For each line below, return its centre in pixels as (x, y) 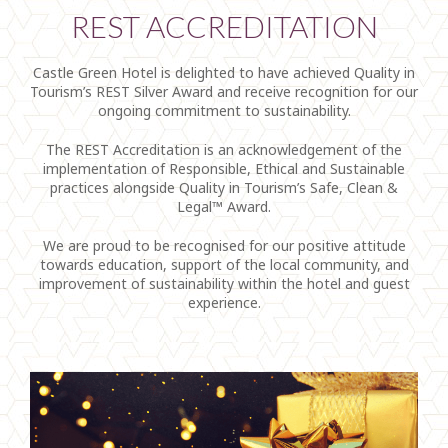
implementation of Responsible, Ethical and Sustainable (224, 168)
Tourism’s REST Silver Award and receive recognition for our (224, 91)
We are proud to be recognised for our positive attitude (224, 245)
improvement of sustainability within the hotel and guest (224, 283)
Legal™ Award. (224, 206)
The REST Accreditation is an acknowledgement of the (224, 149)
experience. (224, 302)
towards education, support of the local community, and (224, 264)
